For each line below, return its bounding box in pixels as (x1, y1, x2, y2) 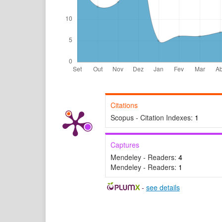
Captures (111, 140, 139, 150)
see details (146, 182, 180, 193)
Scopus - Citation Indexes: (111, 112, 195, 123)
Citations (111, 100, 138, 111)
